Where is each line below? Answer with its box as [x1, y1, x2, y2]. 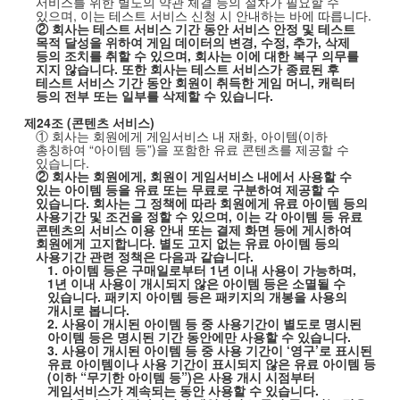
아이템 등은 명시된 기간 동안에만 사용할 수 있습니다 [47, 328, 348, 346]
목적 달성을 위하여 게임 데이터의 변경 [35, 33, 254, 51]
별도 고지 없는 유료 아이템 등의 [158, 234, 339, 252]
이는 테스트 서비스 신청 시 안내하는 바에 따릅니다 [79, 6, 368, 24]
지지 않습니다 [35, 60, 114, 78]
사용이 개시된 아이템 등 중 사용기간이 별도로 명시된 [62, 314, 362, 332]
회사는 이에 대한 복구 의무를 [194, 46, 359, 64]
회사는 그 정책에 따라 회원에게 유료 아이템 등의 [92, 194, 368, 212]
